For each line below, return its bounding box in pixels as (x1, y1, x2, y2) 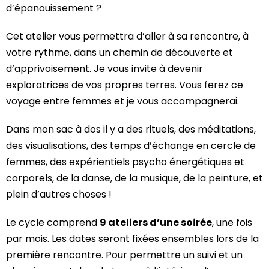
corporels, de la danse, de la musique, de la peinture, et (6, 171, 263, 185)
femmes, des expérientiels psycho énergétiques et (6, 154, 244, 169)
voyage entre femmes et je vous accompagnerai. (6, 94, 239, 108)
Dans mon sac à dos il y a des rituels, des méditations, (6, 122, 256, 136)
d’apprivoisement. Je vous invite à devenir (6, 61, 203, 76)
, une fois (212, 215, 252, 229)
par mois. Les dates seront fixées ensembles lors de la (6, 231, 259, 246)
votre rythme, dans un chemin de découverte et (6, 45, 233, 59)
